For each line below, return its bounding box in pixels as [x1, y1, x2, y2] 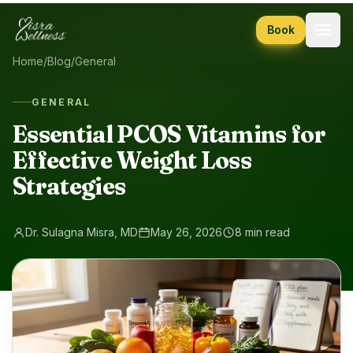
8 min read [235, 225, 290, 239]
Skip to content [9, 7, 100, 23]
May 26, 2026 [150, 225, 222, 239]
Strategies [13, 171, 126, 201]
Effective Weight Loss [13, 145, 252, 175]
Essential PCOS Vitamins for [13, 119, 326, 149]
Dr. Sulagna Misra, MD [25, 225, 138, 239]
